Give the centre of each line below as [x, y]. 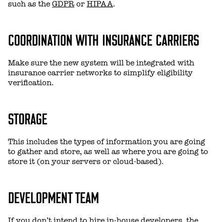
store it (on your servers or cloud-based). [86, 162]
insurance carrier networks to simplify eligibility [100, 73]
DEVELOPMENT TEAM [53, 197]
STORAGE [28, 118]
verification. [31, 83]
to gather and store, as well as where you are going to [108, 152]
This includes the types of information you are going [107, 142]
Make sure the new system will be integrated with [101, 63]
